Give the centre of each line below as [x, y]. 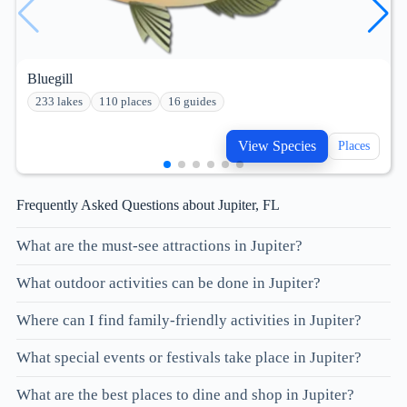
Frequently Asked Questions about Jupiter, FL [148, 205]
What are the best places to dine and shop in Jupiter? [185, 394]
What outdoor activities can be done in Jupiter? [169, 283]
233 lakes [59, 102]
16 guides [192, 102]
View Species [277, 146]
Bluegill [50, 79]
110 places [125, 102]
